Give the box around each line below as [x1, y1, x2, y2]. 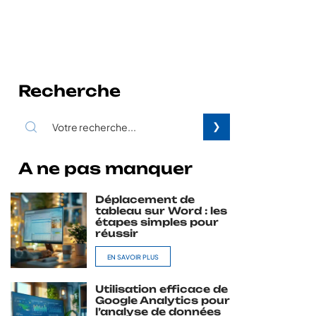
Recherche [18, 81, 121, 100]
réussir [95, 227, 138, 239]
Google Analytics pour [95, 294, 230, 306]
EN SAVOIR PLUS [107, 253, 159, 261]
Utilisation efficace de [95, 283, 228, 295]
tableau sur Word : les [95, 205, 227, 217]
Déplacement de [95, 193, 195, 205]
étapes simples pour [95, 216, 219, 228]
